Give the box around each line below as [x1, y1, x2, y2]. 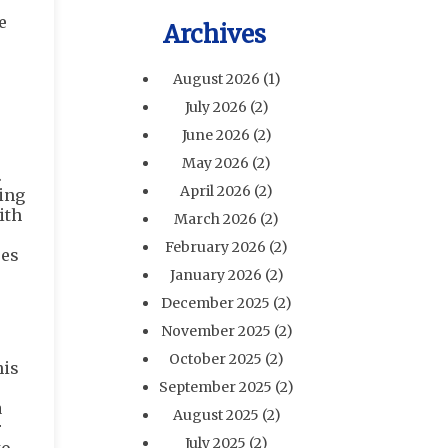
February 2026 [165, 238, 267, 256]
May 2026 [182, 154, 250, 172]
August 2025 [172, 406, 259, 424]
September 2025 [159, 378, 273, 396]
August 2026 [172, 70, 260, 88]
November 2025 [160, 322, 271, 340]
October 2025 [169, 350, 263, 368]
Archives [163, 19, 267, 50]
